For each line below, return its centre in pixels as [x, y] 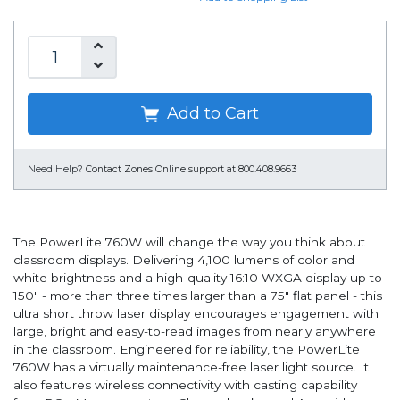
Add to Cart [211, 114]
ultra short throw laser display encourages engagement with [196, 314]
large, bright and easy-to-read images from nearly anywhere [195, 332]
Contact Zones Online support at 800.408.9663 [191, 170]
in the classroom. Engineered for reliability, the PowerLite [187, 350]
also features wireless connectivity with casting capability [185, 385]
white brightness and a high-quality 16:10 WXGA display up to [198, 278]
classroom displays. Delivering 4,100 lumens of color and [184, 260]
